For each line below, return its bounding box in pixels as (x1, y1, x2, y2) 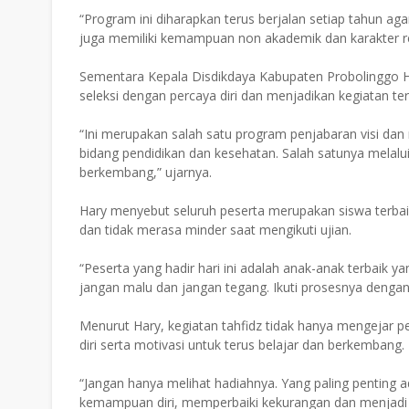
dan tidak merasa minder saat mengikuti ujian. (79, 221, 351, 238)
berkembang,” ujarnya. (79, 163, 212, 181)
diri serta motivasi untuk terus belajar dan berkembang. (79, 336, 404, 353)
